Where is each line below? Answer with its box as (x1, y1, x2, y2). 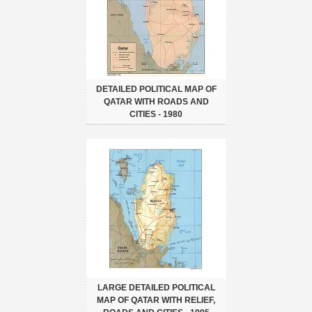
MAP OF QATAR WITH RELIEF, (97, 295, 215, 306)
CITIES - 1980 (130, 109, 182, 120)
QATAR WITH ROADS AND (103, 97, 209, 107)
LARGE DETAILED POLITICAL (97, 283, 215, 293)
